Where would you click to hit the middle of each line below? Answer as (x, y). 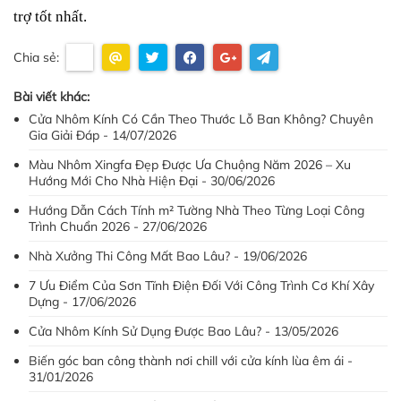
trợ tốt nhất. (50, 17)
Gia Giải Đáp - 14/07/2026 (102, 135)
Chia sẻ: (36, 57)
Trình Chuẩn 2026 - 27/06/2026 (118, 226)
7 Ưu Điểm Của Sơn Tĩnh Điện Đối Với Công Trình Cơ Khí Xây (201, 286)
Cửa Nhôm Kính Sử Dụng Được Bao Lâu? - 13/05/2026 (183, 331)
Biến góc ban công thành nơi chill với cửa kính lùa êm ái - (191, 361)
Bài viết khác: (51, 97)
